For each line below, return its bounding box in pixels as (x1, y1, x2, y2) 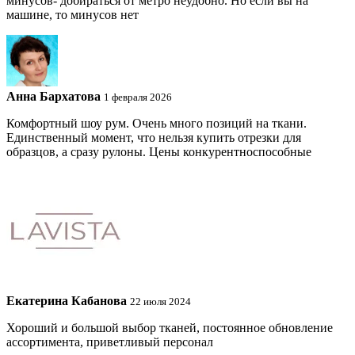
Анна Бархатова (6, 90, 101, 104)
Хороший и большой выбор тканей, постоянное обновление (6, 321, 333, 335)
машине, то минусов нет (6, 8, 139, 22)
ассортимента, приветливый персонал (6, 335, 213, 349)
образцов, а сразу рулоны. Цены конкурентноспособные (6, 145, 311, 159)
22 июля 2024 (130, 296, 191, 308)
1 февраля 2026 (104, 91, 172, 104)
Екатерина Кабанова (6, 294, 127, 308)
